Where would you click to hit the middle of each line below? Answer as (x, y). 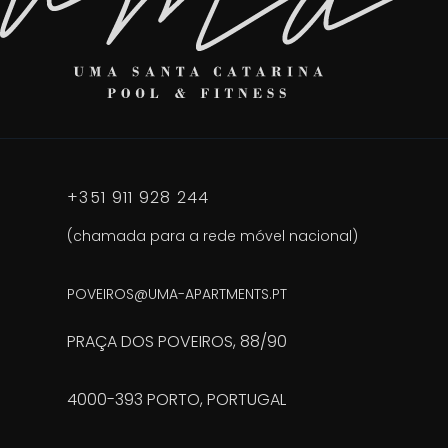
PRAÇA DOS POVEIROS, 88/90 (177, 342)
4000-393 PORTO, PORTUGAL (177, 400)
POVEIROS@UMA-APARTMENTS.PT (177, 294)
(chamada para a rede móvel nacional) (213, 236)
